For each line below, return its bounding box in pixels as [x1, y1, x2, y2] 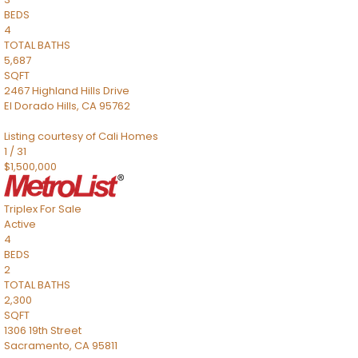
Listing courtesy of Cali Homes [4, 129, 158, 144]
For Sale [40, 201, 82, 217]
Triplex [4, 201, 38, 217]
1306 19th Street [4, 323, 82, 338]
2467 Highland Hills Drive [4, 83, 129, 98]
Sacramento [4, 338, 70, 353]
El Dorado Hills [4, 98, 77, 113]
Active [4, 217, 36, 232]
